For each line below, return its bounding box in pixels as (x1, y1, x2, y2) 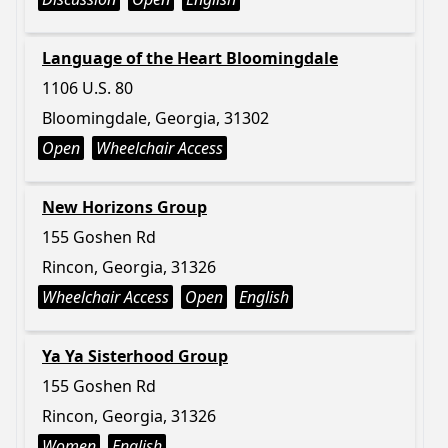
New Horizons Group (42, 196, 207, 218)
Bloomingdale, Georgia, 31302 (42, 107, 269, 129)
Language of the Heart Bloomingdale (42, 47, 338, 69)
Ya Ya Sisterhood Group (42, 345, 228, 367)
